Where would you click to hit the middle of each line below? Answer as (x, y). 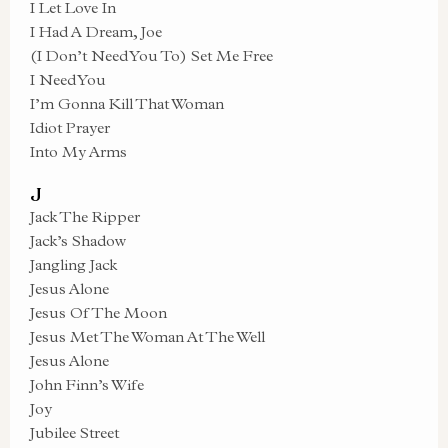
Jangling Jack (73, 264)
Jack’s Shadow (78, 240)
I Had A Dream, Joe (96, 31)
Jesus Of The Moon (98, 312)
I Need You (68, 79)
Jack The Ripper (85, 216)
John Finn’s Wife (87, 384)
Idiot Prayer (70, 127)
